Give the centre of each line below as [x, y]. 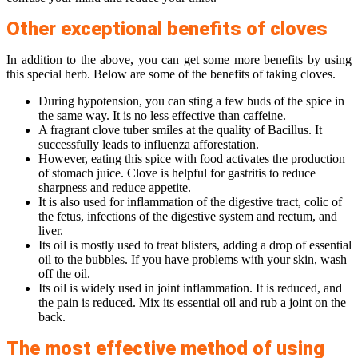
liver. [51, 231]
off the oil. [64, 274]
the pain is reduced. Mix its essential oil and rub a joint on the [192, 303]
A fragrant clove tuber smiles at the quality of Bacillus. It [180, 130]
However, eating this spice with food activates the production [192, 159]
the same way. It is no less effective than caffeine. [162, 116]
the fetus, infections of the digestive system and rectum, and [188, 217]
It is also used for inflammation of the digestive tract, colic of [190, 202]
